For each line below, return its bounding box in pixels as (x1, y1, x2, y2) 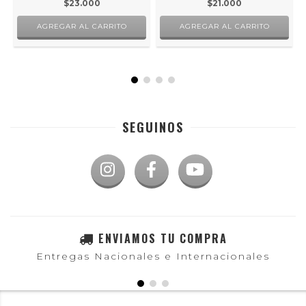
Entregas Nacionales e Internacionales (36, 250, 270, 263)
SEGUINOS (122, 118, 184, 137)
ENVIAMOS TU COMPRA (98, 230, 227, 247)
